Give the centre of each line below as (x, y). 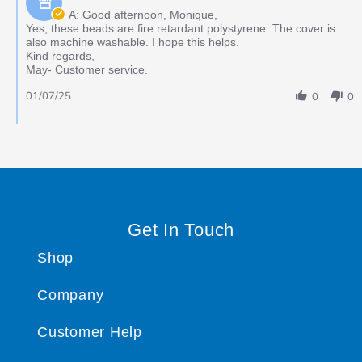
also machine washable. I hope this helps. (133, 42)
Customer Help (90, 332)
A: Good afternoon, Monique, (143, 14)
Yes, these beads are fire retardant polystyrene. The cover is (181, 28)
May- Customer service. (87, 69)
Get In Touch (181, 229)
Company (71, 295)
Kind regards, (60, 55)
